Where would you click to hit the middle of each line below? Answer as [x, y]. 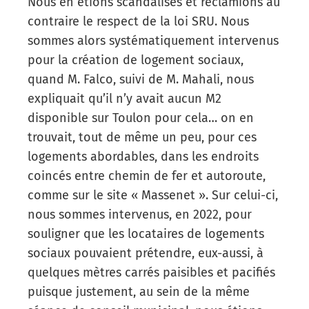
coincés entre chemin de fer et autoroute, [147, 176]
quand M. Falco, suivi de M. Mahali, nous [141, 79]
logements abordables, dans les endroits [143, 156]
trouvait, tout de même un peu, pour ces [142, 137]
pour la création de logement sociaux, [136, 60]
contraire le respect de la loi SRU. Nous [138, 21]
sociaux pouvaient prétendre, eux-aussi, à [146, 253]
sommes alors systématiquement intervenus [153, 40]
